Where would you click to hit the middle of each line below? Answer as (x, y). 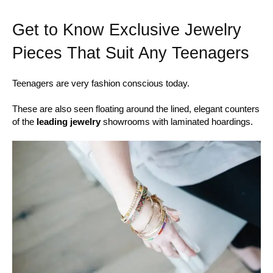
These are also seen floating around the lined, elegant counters (136, 109)
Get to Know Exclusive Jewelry (127, 30)
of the (24, 122)
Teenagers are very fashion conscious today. (101, 83)
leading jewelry (69, 122)
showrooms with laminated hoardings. (177, 122)
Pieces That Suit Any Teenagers (131, 53)
